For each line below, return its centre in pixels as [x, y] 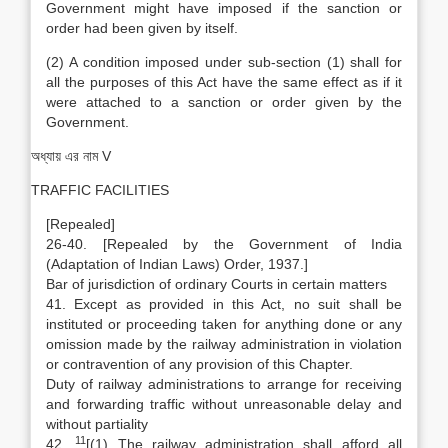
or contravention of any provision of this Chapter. [199, 364]
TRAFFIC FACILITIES [100, 190]
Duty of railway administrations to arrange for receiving [224, 384]
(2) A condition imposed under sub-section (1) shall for [224, 62]
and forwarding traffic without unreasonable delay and [224, 404]
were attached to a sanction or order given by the [224, 102]
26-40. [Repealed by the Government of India [224, 244]
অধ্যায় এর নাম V [71, 156]
